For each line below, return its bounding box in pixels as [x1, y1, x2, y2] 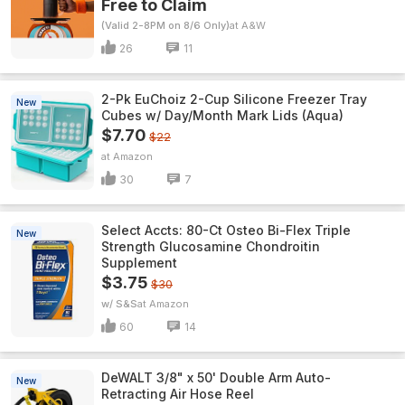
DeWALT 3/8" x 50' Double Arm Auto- [101, 370, 331, 385]
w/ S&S [101, 297, 137, 310]
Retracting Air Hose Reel [101, 386, 254, 401]
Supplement [101, 255, 177, 270]
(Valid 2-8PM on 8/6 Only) [101, 19, 230, 32]
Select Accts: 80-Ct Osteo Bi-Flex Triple [101, 222, 351, 238]
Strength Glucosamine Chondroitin [101, 239, 320, 254]
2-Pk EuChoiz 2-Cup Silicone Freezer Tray [101, 91, 367, 107]
